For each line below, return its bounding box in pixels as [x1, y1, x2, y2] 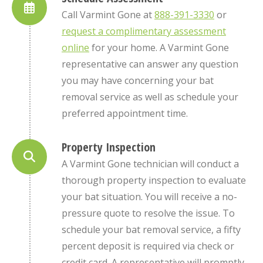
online [62, 41, 89, 54]
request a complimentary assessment [62, 24, 226, 38]
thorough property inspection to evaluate [62, 173, 246, 187]
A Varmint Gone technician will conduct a [62, 157, 239, 170]
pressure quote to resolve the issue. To [62, 206, 235, 220]
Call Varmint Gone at [62, 8, 154, 21]
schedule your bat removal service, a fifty [62, 222, 241, 236]
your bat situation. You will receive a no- [62, 190, 237, 203]
